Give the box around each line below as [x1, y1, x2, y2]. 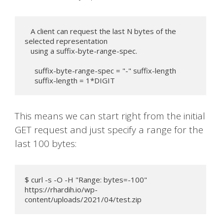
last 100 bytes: [15, 137, 76, 150]
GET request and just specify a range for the [15, 123, 203, 137]
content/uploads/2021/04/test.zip [25, 194, 142, 204]
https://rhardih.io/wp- [25, 184, 98, 194]
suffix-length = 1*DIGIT [35, 75, 115, 85]
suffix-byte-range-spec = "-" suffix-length [25, 65, 35, 75]
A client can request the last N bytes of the [25, 26, 31, 36]
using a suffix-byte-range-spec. [25, 45, 31, 56]
